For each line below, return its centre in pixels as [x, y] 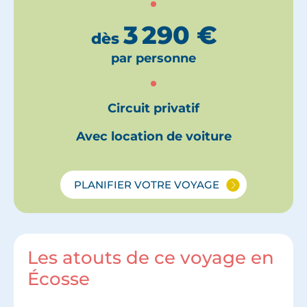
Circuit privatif [153, 108]
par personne [153, 59]
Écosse [59, 279]
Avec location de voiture [153, 136]
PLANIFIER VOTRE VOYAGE [147, 184]
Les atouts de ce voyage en [151, 258]
